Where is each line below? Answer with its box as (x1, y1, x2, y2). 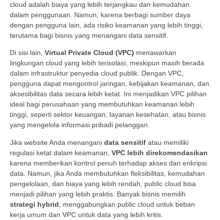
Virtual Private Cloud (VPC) (45, 49, 134, 57)
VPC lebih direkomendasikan (111, 148, 208, 157)
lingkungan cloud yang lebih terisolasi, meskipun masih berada (10, 59, 204, 67)
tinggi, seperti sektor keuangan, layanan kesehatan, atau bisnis (10, 110, 206, 119)
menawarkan (134, 49, 176, 57)
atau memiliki (146, 138, 189, 146)
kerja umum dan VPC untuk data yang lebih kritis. (10, 210, 163, 219)
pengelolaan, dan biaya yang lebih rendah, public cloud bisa (10, 179, 196, 188)
